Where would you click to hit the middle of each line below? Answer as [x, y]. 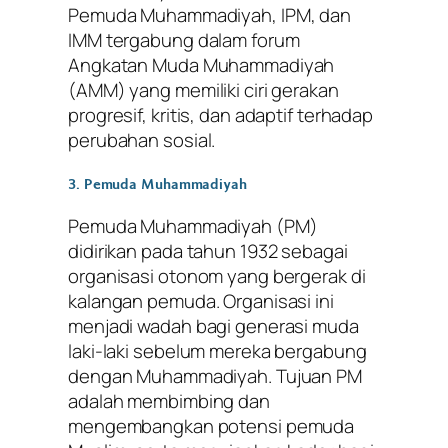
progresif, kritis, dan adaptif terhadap [221, 115]
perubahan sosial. [142, 140]
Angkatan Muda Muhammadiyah [201, 65]
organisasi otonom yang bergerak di [217, 276]
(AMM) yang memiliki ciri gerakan [203, 90]
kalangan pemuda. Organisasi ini [201, 301]
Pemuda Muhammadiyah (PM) [193, 226]
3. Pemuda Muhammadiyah [157, 183]
